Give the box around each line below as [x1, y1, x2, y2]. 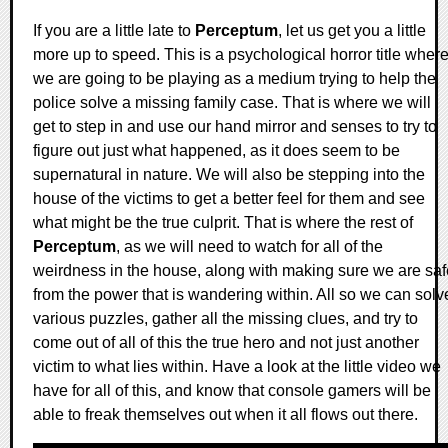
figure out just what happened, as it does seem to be [33, 142, 400, 160]
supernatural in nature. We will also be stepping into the [33, 166, 425, 184]
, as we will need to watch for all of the [116, 238, 383, 256]
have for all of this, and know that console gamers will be [33, 382, 431, 400]
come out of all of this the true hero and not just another [33, 334, 419, 352]
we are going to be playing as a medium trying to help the [33, 70, 436, 88]
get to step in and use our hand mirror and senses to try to [33, 118, 437, 136]
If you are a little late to [33, 22, 195, 40]
